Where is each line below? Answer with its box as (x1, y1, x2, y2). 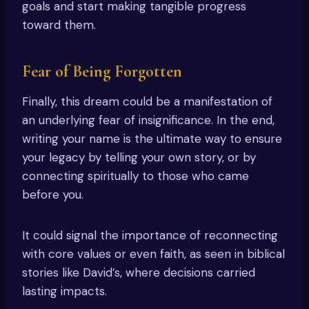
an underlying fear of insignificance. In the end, (22, 112, 275, 128)
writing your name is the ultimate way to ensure (22, 131, 282, 147)
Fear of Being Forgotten (22, 61, 182, 82)
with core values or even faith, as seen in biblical (22, 246, 285, 262)
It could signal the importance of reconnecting (22, 228, 278, 243)
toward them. (22, 17, 96, 33)
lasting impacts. (22, 283, 107, 299)
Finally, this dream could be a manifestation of (22, 94, 272, 110)
